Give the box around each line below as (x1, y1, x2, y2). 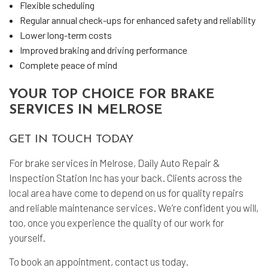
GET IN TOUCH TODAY (9, 134, 133, 145)
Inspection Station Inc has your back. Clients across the (9, 172, 242, 184)
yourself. (9, 232, 45, 243)
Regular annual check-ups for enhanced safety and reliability (19, 14, 255, 26)
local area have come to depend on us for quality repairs (9, 187, 243, 199)
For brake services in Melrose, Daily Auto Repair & (9, 157, 220, 169)
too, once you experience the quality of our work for (9, 217, 224, 229)
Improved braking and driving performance (19, 44, 187, 56)
